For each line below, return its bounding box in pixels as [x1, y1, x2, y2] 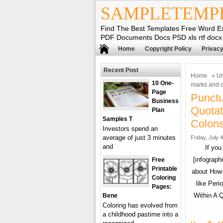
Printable [152, 165, 177, 172]
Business [152, 98, 179, 105]
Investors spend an [103, 125, 158, 132]
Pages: [152, 183, 172, 190]
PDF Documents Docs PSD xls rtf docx [101, 33, 222, 41]
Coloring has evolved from [103, 202, 178, 209]
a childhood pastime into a [103, 211, 178, 218]
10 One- [152, 80, 174, 87]
